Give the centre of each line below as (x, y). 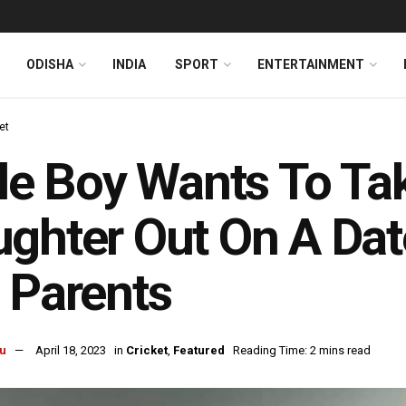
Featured (199, 351)
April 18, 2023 (71, 351)
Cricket (147, 351)
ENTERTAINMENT (311, 64)
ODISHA (50, 64)
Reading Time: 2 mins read (302, 351)
